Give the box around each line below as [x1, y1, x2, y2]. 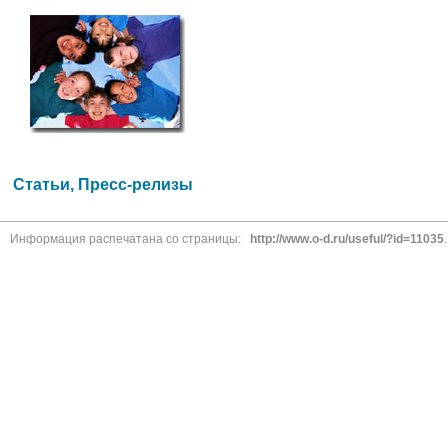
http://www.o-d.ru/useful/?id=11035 [250, 232, 444, 246]
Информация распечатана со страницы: [10, 232, 250, 246]
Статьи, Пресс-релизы [13, 176, 193, 194]
